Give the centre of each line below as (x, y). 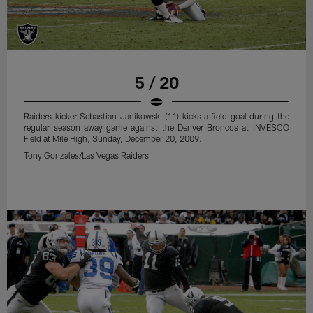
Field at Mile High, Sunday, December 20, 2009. (113, 138)
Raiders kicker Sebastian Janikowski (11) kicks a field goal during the (156, 116)
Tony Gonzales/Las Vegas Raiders (87, 155)
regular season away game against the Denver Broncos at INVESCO (156, 127)
